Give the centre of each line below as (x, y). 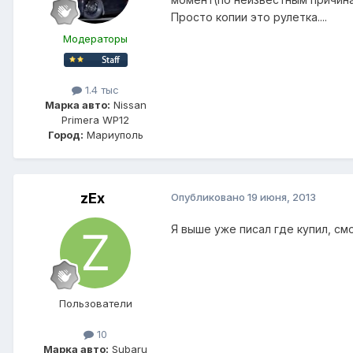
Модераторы (95, 38)
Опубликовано (209, 197)
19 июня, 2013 (282, 197)
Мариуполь (113, 134)
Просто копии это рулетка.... (249, 17)
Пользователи (95, 303)
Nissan (128, 104)
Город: (65, 134)
